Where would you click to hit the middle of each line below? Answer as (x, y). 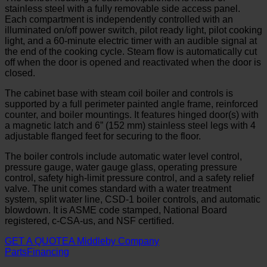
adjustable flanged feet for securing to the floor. (103, 136)
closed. (20, 73)
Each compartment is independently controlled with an (119, 19)
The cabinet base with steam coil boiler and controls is (119, 93)
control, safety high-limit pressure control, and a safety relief (129, 178)
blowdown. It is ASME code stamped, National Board (116, 210)
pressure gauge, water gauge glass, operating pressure (121, 167)
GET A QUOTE (37, 241)
